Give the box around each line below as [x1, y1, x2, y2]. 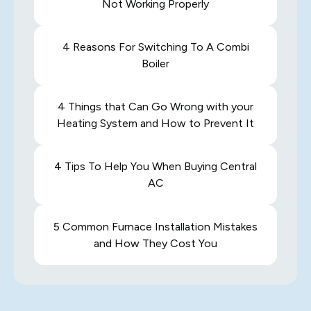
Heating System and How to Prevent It [57, 117, 254, 131]
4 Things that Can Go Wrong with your [58, 100, 253, 114]
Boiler [142, 56, 169, 70]
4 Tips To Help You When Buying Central [54, 160, 257, 174]
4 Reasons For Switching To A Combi [62, 40, 249, 53]
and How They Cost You [94, 236, 217, 250]
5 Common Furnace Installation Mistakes [53, 219, 258, 233]
